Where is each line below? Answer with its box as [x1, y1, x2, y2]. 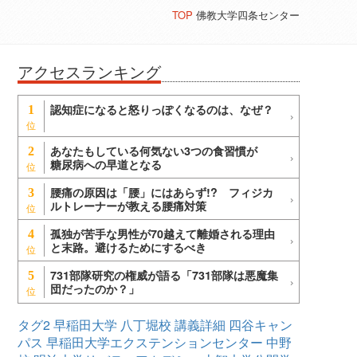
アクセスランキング [18, 61, 161, 84]
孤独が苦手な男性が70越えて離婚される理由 [50, 226, 275, 242]
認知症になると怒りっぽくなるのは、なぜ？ [50, 101, 273, 118]
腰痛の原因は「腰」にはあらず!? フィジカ [50, 184, 273, 201]
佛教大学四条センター [193, 7, 300, 23]
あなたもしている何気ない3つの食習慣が [50, 143, 269, 159]
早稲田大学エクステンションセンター [46, 333, 263, 352]
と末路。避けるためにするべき [50, 239, 206, 256]
